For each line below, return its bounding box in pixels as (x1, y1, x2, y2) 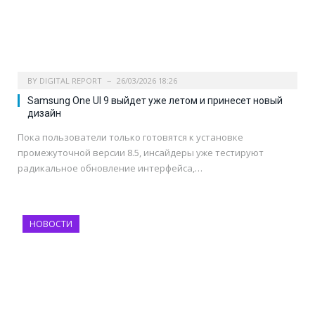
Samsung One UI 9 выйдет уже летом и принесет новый (27, 95, 283, 107)
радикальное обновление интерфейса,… (18, 162, 202, 175)
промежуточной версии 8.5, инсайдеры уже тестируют (18, 146, 264, 160)
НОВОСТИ (30, 218, 72, 231)
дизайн (27, 108, 61, 120)
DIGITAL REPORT (39, 75, 102, 86)
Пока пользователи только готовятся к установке (18, 131, 243, 144)
